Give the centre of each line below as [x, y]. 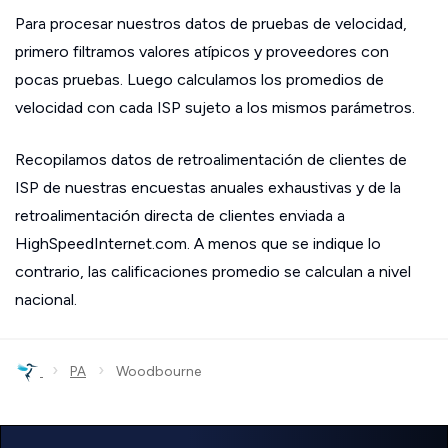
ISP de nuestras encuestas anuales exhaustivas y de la [208, 187]
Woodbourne [152, 371]
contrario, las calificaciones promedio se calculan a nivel [213, 271]
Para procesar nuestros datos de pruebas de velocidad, [211, 23]
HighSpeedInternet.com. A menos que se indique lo [198, 243]
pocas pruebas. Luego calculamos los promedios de [199, 79]
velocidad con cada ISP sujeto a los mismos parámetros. [215, 107]
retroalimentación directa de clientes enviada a [180, 215]
